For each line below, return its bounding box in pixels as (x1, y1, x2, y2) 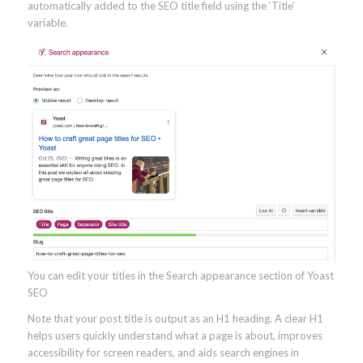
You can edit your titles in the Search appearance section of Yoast (27, 268, 334, 282)
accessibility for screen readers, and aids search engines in (27, 345, 299, 359)
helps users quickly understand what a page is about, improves (27, 328, 322, 342)
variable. (27, 16, 68, 30)
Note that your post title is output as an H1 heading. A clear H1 (27, 311, 323, 325)
